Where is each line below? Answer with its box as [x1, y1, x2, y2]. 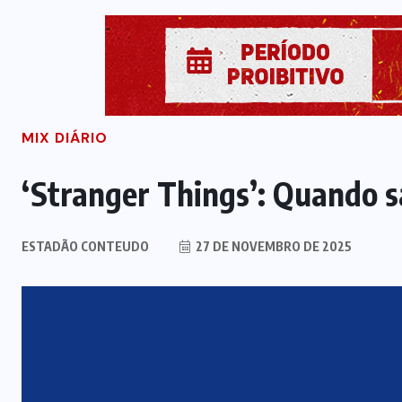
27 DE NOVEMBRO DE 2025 [193, 239, 352, 255]
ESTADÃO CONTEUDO [22, 239, 149, 255]
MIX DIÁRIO [22, 128, 108, 148]
